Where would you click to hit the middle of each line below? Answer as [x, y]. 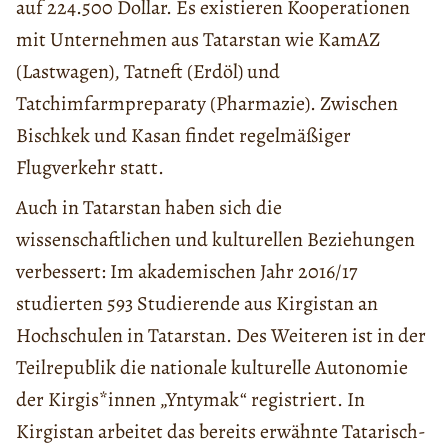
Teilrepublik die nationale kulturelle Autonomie [212, 367]
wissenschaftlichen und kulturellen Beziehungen [215, 239]
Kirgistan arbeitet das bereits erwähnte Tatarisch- [221, 431]
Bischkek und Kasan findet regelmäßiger [183, 135]
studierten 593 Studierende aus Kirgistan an [197, 303]
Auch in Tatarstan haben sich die [149, 207]
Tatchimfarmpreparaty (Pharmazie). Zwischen [207, 103]
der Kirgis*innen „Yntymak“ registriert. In [190, 399]
